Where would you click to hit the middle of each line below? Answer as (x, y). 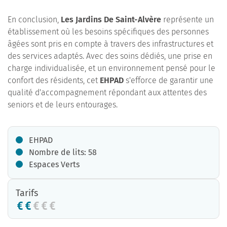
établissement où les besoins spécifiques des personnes (108, 32)
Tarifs (27, 193)
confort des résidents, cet (54, 80)
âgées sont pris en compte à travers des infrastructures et (110, 44)
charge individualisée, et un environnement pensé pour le (111, 68)
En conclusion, (34, 20)
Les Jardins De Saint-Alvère (111, 20)
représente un (187, 20)
